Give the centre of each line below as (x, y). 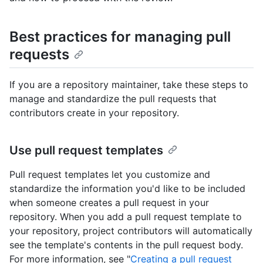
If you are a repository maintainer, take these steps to (129, 85)
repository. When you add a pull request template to (126, 217)
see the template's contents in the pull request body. (126, 245)
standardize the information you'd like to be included (127, 189)
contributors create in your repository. (94, 113)
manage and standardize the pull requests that (113, 99)
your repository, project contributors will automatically (131, 231)
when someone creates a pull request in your (109, 203)
